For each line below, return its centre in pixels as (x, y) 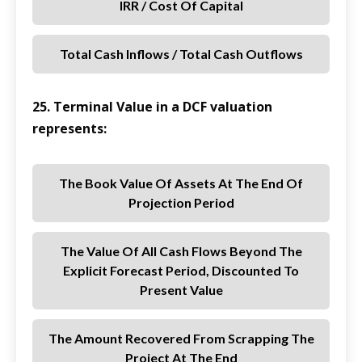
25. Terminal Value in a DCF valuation (152, 107)
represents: (69, 129)
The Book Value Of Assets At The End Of (181, 183)
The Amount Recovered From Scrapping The (181, 339)
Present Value (181, 290)
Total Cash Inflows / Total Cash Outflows (181, 54)
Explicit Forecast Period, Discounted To (181, 271)
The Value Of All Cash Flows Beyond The (181, 251)
